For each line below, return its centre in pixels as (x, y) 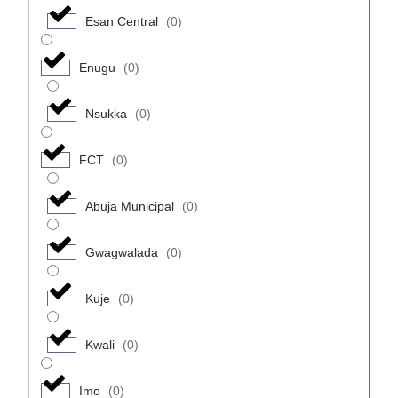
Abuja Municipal (129, 206)
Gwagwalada (121, 252)
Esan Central (121, 21)
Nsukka (106, 113)
